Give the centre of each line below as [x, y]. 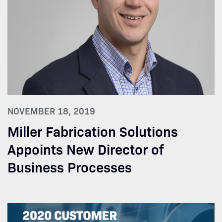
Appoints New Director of [86, 148]
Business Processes [70, 166]
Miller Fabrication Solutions [93, 130]
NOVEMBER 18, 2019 [51, 111]
